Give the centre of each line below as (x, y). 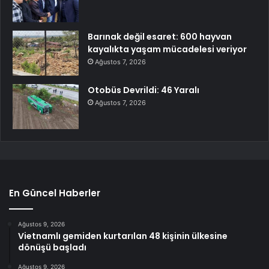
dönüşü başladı (52, 247)
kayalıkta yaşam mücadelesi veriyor (167, 49)
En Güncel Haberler (55, 193)
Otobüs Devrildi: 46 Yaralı (144, 90)
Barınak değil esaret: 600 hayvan (160, 37)
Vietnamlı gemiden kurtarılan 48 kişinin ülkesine (123, 236)
